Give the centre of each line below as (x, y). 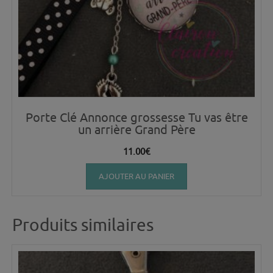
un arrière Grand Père (136, 130)
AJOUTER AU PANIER (136, 176)
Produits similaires (83, 225)
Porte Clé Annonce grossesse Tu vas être (136, 118)
